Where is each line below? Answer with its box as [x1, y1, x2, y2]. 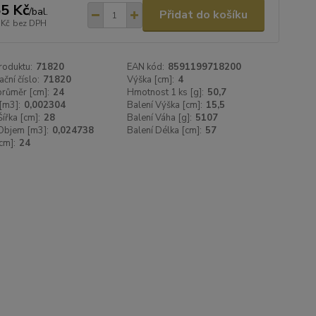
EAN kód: [127, 61, 165, 73]
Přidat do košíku [159, 7, 248, 23]
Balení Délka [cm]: [127, 124, 202, 137]
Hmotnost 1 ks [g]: [127, 86, 205, 99]
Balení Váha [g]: [127, 111, 193, 124]
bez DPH [12, 17, 47, 29]
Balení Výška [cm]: [127, 99, 203, 111]
